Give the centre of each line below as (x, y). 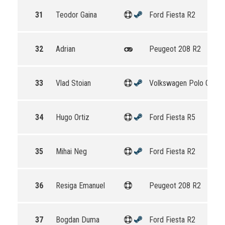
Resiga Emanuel (80, 186)
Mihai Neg (71, 151)
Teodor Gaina (76, 15)
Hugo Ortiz (73, 117)
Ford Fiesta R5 (172, 117)
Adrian (66, 49)
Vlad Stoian (73, 83)
